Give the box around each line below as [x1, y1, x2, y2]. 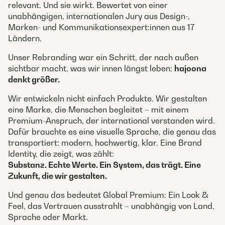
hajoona [174, 63, 206, 73]
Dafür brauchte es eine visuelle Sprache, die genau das [8, 126, 216, 137]
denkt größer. [8, 74, 60, 84]
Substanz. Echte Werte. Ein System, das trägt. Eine [8, 159, 201, 170]
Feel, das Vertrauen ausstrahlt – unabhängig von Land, [8, 200, 214, 211]
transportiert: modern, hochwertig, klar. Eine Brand [8, 137, 202, 148]
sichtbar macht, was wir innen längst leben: [8, 63, 174, 73]
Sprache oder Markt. [8, 211, 88, 222]
